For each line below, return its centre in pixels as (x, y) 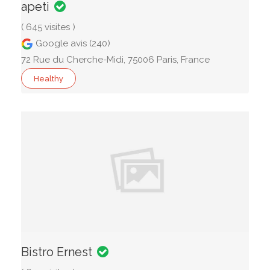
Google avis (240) (72, 43)
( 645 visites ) (48, 27)
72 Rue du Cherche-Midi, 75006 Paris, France (115, 60)
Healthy (49, 79)
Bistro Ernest (57, 252)
